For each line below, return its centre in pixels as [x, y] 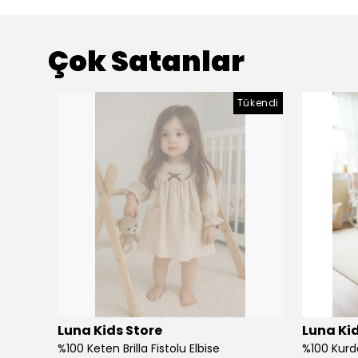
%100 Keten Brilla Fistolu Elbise [139, 348]
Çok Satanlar [146, 61]
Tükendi [258, 103]
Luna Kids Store [110, 330]
